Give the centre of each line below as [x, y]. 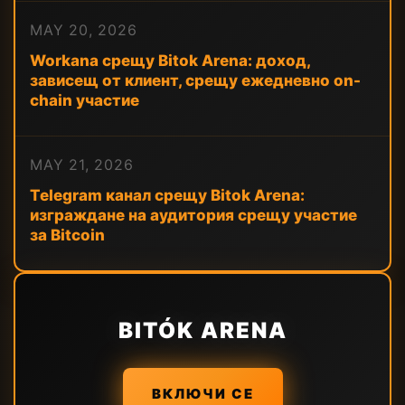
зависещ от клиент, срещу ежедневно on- [195, 80]
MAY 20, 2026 [84, 30]
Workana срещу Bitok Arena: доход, [170, 61]
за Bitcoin [67, 235]
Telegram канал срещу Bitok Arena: [167, 195]
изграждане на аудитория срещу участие [193, 215]
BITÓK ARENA [202, 330]
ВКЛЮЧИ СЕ [202, 394]
